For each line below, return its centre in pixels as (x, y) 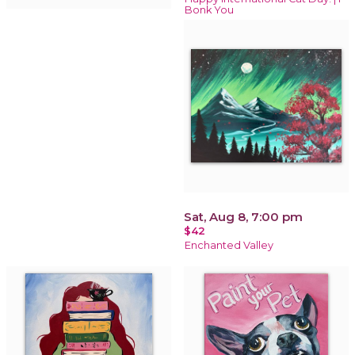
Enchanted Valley (229, 245)
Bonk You (209, 10)
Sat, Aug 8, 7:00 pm (243, 216)
